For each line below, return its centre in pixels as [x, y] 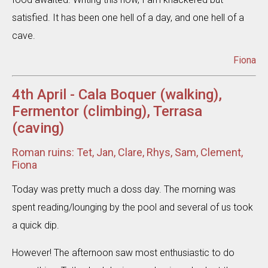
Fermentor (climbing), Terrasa [107, 111]
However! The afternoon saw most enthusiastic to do [123, 253]
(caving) [38, 128]
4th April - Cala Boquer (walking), [117, 95]
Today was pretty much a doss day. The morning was [124, 189]
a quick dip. [36, 225]
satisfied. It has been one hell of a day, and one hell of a [128, 18]
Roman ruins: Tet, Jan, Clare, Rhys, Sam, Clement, [127, 152]
